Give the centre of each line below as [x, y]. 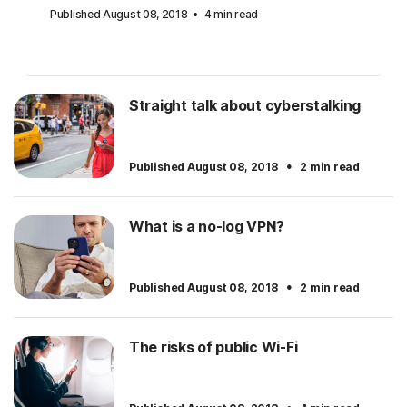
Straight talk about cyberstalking [245, 106]
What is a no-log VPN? [207, 227]
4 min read [231, 15]
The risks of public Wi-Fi [213, 347]
